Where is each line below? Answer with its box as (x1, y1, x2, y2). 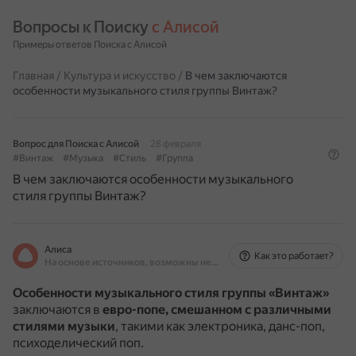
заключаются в (13, 302, 103, 317)
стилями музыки (13, 319, 115, 334)
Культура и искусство (64, 69, 176, 82)
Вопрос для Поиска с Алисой (13, 138, 139, 149)
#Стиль (113, 153, 146, 164)
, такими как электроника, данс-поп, (115, 319, 325, 334)
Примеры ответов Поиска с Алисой (13, 39, 167, 50)
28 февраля (150, 138, 201, 149)
